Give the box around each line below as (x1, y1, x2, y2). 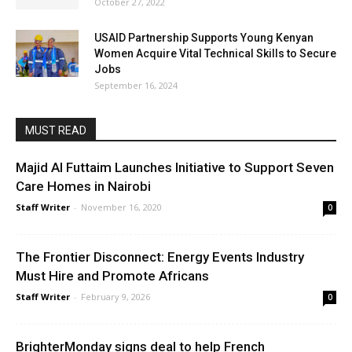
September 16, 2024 (94, 79, 178, 91)
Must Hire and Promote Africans (16, 267, 209, 284)
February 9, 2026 (81, 290, 150, 302)
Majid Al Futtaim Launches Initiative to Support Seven (16, 159, 334, 175)
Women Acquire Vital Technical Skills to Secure (94, 46, 336, 60)
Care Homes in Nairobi (16, 178, 151, 194)
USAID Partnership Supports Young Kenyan (94, 31, 313, 44)
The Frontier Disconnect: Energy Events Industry (16, 248, 304, 265)
